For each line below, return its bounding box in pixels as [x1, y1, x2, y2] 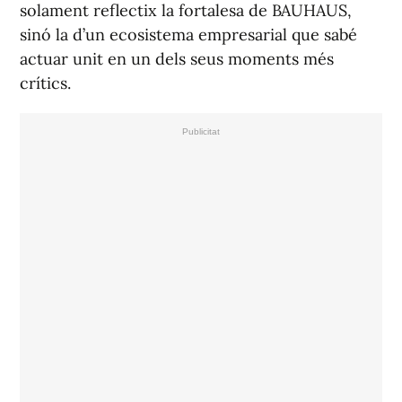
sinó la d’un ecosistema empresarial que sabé [20, 24, 357, 46]
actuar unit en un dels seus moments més [20, 48, 334, 70]
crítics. [20, 73, 71, 94]
